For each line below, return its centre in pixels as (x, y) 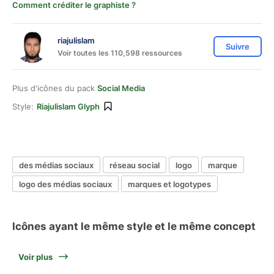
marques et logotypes (169, 184)
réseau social (135, 165)
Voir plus (35, 257)
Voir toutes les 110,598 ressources (120, 53)
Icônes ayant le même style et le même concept (134, 226)
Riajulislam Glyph (68, 106)
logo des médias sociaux (65, 184)
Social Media (121, 88)
